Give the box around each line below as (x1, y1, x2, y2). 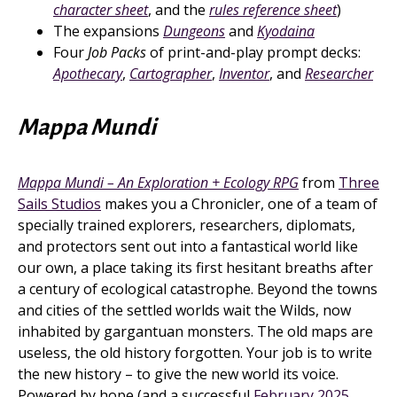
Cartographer (129, 64, 212, 83)
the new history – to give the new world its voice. (18, 364, 339, 384)
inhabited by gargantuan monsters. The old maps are (18, 322, 373, 341)
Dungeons (163, 21, 225, 41)
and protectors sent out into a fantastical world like (18, 237, 358, 256)
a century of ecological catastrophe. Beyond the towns (18, 279, 378, 299)
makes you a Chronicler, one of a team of (101, 194, 378, 214)
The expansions (53, 21, 163, 41)
